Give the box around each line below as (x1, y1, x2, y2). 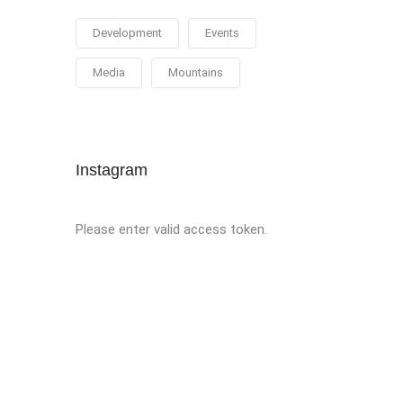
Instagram (75, 161, 148, 179)
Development (92, 26, 162, 40)
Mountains (167, 66, 223, 79)
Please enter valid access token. (75, 221, 267, 237)
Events (204, 26, 239, 40)
